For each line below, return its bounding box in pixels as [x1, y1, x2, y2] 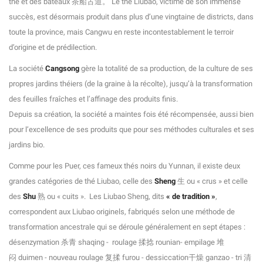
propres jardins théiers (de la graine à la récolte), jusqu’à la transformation [9, 79, 252, 89]
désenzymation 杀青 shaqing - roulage [9, 238, 139, 247]
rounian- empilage [154, 238, 217, 247]
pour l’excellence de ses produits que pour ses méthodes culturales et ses [9, 125, 254, 134]
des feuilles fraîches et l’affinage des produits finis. [9, 95, 180, 104]
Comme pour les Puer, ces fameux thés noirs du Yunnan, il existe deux [9, 161, 240, 171]
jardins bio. [9, 140, 45, 150]
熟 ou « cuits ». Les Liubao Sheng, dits [36, 192, 166, 201]
